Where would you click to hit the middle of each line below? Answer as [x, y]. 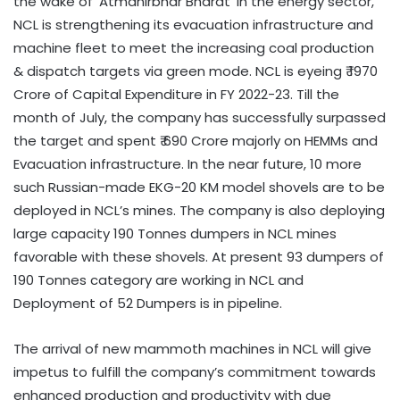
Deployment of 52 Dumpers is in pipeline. [148, 303]
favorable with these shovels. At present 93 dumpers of [199, 256]
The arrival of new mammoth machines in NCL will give [192, 348]
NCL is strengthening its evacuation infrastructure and [193, 24]
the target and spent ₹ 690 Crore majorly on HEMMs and [196, 140]
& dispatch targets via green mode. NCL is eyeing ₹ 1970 [196, 71]
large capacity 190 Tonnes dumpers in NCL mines [175, 233]
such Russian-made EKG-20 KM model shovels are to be [199, 187]
